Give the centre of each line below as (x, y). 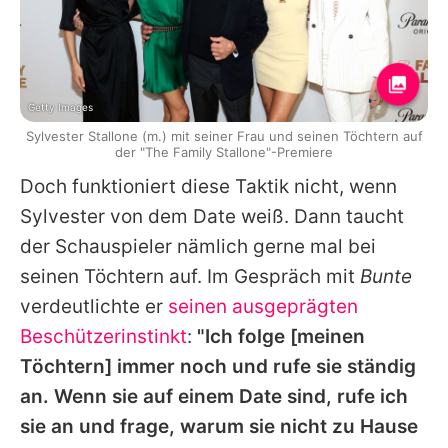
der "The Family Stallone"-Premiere (224, 152)
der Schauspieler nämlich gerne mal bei (198, 247)
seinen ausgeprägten (263, 307)
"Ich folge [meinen (281, 337)
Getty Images (60, 107)
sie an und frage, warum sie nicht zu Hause (219, 427)
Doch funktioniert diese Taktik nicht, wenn (208, 187)
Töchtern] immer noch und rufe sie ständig (218, 367)
